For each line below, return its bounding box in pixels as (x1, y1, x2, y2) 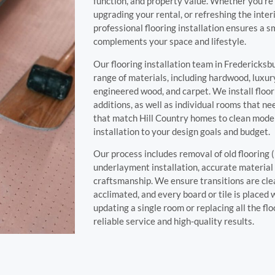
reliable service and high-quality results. (93, 215, 254, 227)
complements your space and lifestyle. (93, 36, 246, 47)
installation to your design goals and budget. (93, 125, 270, 137)
